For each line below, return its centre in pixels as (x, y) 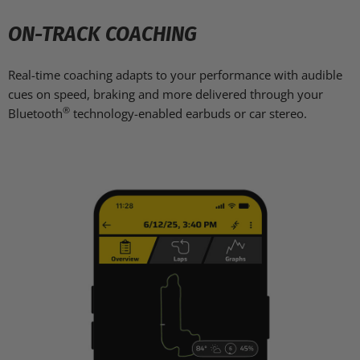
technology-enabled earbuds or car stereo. (190, 113)
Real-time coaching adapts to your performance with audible (175, 74)
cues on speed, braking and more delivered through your (166, 94)
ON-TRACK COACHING (102, 34)
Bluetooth (35, 113)
